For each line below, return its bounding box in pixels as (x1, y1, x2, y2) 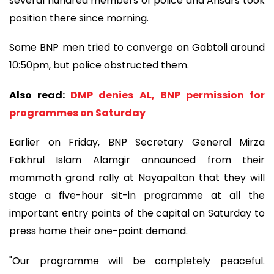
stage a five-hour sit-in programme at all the (9, 188, 265, 203)
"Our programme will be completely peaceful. (9, 253, 265, 268)
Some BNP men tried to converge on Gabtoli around (9, 40, 265, 55)
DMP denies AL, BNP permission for (70, 87, 265, 102)
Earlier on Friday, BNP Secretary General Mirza (9, 135, 265, 150)
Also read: (9, 87, 71, 102)
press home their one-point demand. (9, 224, 188, 239)
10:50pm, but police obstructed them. (9, 58, 189, 73)
